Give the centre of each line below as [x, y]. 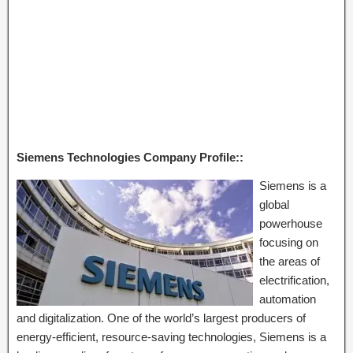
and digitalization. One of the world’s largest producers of [161, 318]
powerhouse [291, 223]
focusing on [289, 242]
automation [288, 299]
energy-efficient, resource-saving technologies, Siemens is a [171, 337]
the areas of [290, 261]
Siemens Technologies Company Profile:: [130, 157]
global [274, 204]
